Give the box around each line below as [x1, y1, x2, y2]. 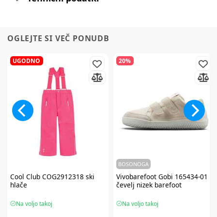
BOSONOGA [118, 160, 149, 168]
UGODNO [13, 56, 41, 65]
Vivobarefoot [116, 171, 156, 181]
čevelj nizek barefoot [116, 180, 182, 189]
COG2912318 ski [40, 171, 94, 181]
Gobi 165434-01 [156, 171, 208, 181]
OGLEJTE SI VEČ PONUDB [7, 33, 109, 44]
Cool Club [10, 171, 40, 181]
